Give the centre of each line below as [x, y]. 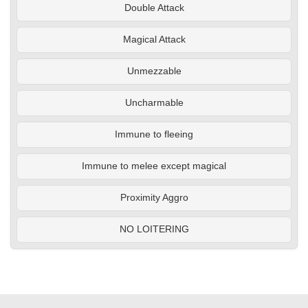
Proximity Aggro [154, 198]
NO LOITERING [154, 230]
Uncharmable [154, 103]
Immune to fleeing [154, 135]
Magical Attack [154, 40]
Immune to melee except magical [154, 166]
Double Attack [154, 8]
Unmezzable [154, 71]
